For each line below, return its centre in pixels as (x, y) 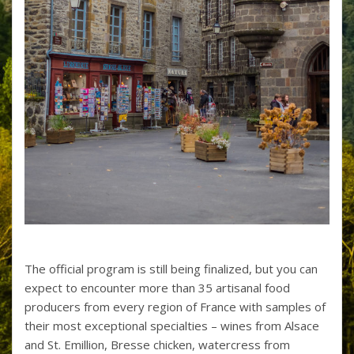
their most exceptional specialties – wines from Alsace (172, 325)
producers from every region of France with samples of (175, 306)
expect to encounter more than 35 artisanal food (157, 287)
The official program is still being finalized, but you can (171, 268)
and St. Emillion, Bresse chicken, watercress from (157, 344)
